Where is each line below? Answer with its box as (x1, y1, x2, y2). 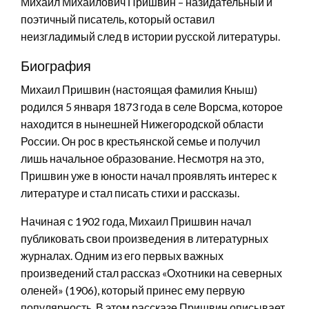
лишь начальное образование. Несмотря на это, (21, 151, 263, 165)
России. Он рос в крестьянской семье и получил (21, 134, 260, 148)
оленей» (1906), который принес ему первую (21, 283, 245, 297)
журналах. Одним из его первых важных (21, 248, 223, 262)
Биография (21, 57, 91, 74)
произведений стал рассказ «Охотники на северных (21, 266, 282, 279)
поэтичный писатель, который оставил (21, 12, 215, 26)
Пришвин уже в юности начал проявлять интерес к (21, 168, 277, 182)
